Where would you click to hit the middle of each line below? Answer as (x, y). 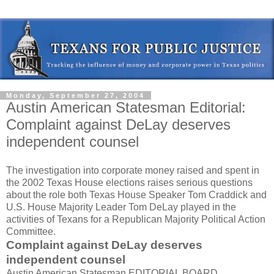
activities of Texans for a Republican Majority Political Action (136, 220)
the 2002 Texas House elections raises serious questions (129, 183)
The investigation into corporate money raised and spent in (133, 171)
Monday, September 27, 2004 (76, 95)
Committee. (31, 232)
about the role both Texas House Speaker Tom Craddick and (136, 195)
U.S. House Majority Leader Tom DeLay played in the (121, 207)
